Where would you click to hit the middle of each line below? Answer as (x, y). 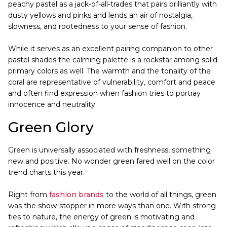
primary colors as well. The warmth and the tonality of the (109, 71)
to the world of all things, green (160, 194)
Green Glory (51, 127)
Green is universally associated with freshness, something (109, 150)
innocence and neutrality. (52, 104)
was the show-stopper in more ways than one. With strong (112, 205)
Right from (29, 194)
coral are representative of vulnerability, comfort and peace (112, 82)
